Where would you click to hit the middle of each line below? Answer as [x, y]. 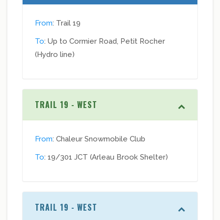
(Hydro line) [55, 55]
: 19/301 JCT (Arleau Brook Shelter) [106, 157]
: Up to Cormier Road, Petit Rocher [105, 41]
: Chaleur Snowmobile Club [99, 139]
